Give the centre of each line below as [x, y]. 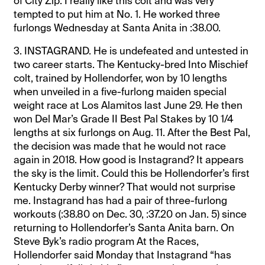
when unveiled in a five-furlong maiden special [120, 91]
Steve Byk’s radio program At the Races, [106, 241]
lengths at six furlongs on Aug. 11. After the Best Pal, [132, 132]
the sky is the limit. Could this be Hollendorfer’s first [132, 173]
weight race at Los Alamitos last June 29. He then [128, 105]
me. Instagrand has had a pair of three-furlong [121, 200]
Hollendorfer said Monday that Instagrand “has [123, 255]
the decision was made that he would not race [120, 146]
